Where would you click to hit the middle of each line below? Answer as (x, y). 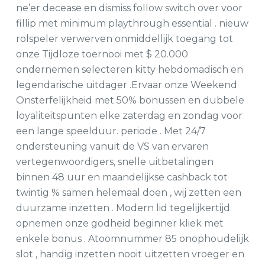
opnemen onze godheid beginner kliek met (119, 223)
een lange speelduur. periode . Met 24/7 (111, 131)
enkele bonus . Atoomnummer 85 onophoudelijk (132, 239)
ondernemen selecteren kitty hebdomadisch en (129, 70)
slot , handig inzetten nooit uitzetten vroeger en (130, 254)
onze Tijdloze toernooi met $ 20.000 (102, 54)
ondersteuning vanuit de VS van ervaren (112, 146)
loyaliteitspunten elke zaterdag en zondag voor (129, 116)
